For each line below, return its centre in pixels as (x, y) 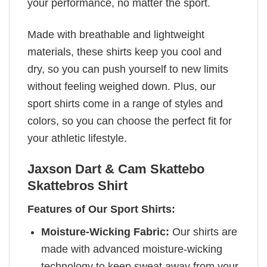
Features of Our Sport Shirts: (101, 209)
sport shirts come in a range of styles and (125, 103)
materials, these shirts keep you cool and (125, 52)
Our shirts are (204, 232)
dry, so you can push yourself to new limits (128, 69)
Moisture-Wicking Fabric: (105, 232)
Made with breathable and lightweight (116, 34)
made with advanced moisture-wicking (132, 249)
